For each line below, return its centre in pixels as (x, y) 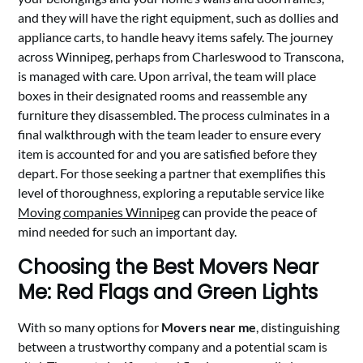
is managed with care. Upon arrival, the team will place (167, 76)
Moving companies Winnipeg (99, 212)
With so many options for (90, 327)
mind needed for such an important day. (128, 231)
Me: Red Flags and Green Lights (168, 292)
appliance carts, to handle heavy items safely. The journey (176, 37)
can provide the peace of (249, 212)
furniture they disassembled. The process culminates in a (174, 115)
